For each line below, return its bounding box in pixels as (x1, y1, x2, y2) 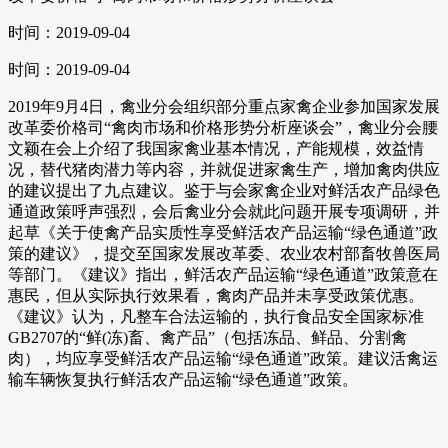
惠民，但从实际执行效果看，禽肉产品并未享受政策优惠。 (8, 287, 424, 304)
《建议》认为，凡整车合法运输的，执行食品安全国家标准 (8, 308, 424, 325)
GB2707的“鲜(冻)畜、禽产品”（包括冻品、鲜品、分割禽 (8, 329, 407, 346)
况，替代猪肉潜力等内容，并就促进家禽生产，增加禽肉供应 (8, 161, 440, 178)
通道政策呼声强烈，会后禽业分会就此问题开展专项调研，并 (8, 203, 440, 220)
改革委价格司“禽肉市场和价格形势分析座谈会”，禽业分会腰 (8, 119, 438, 136)
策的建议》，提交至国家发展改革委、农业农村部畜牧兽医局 (8, 245, 440, 262)
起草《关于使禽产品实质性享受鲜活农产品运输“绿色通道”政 (8, 224, 438, 241)
